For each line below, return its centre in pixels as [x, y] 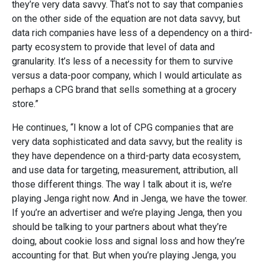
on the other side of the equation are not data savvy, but [126, 18]
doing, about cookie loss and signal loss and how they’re [128, 241]
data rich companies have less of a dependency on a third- [132, 33]
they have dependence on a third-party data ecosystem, [126, 156]
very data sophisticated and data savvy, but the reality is [127, 141]
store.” [25, 104]
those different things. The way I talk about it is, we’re [122, 184]
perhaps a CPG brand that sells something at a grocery [124, 89]
